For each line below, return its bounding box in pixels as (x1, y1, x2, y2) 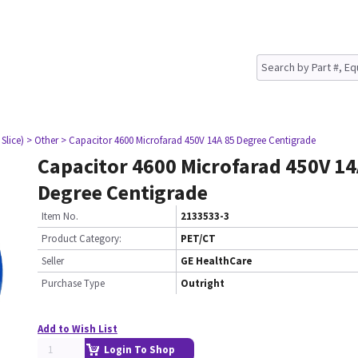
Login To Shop (104, 343, 175, 356)
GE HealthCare (181, 254, 252, 268)
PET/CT (181, 232, 216, 245)
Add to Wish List (38, 322, 117, 336)
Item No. (42, 209, 78, 223)
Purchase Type (42, 276, 105, 290)
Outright (181, 276, 225, 290)
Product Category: (42, 232, 121, 245)
